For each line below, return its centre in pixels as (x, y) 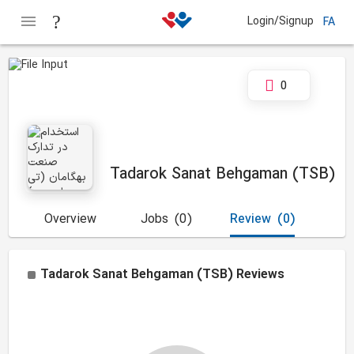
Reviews (261, 275)
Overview (71, 220)
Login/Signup (281, 21)
